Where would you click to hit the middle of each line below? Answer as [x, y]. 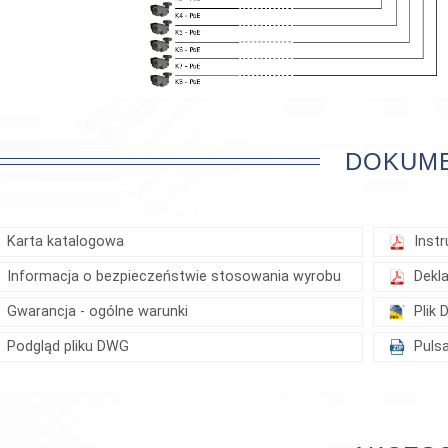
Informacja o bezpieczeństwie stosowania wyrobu [174, 277]
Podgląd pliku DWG [68, 347]
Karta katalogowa [66, 242]
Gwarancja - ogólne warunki [98, 312]
